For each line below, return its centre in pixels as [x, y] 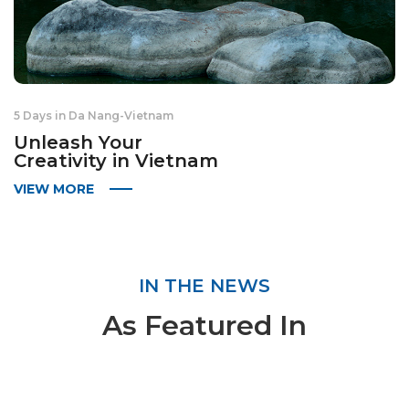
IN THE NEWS [204, 286]
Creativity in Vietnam [116, 161]
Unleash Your [78, 143]
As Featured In [204, 326]
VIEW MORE [54, 189]
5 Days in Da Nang [67, 116]
